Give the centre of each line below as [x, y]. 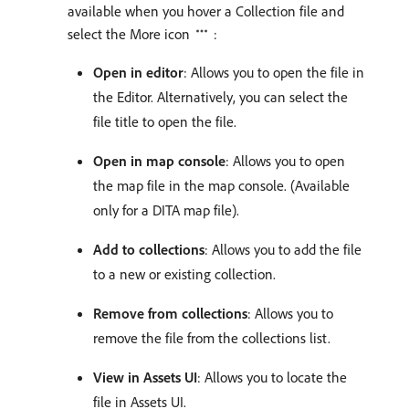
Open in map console [159, 161]
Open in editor [138, 73]
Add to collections [149, 250]
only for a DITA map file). [166, 210]
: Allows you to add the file [283, 250]
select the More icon [131, 34]
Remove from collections [170, 314]
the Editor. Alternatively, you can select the [220, 97]
